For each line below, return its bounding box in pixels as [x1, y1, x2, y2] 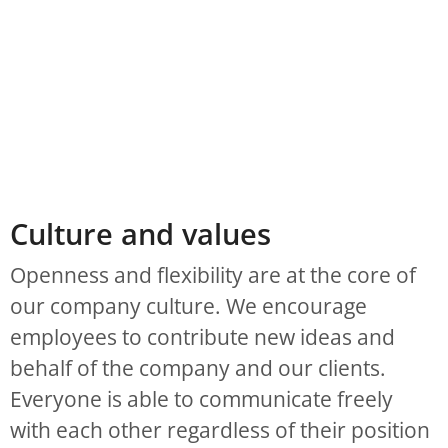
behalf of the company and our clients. [10, 353, 386, 382]
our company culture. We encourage [10, 291, 367, 320]
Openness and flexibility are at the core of [10, 260, 416, 289]
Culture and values [10, 213, 271, 253]
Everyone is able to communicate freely [10, 384, 393, 413]
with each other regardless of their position [10, 415, 430, 444]
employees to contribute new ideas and [10, 322, 395, 351]
